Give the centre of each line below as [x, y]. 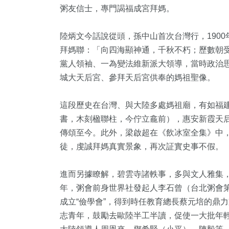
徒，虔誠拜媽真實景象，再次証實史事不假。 [142, 146]
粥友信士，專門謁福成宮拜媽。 [117, 8]
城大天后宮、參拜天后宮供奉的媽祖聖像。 [138, 77]
